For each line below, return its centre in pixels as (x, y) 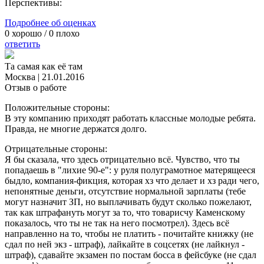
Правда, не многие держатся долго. (76, 129)
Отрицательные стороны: (56, 149)
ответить (22, 44)
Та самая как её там (44, 67)
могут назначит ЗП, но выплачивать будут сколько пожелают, (128, 202)
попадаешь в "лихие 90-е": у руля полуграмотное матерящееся (130, 170)
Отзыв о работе (36, 88)
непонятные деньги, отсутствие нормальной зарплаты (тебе (125, 192)
